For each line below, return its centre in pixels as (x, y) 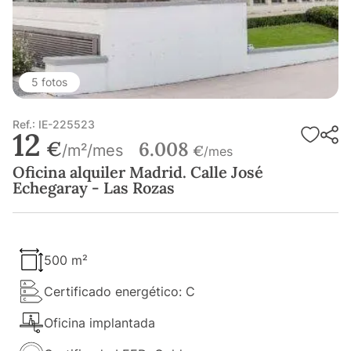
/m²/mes (92, 151)
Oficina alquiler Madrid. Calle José (138, 172)
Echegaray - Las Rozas (94, 188)
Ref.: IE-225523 (54, 125)
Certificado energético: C (119, 292)
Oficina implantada (100, 323)
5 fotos (49, 82)
